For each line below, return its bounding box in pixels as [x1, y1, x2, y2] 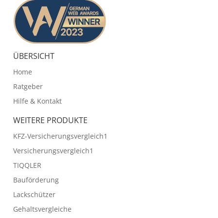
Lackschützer [13, 190, 55, 200]
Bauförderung [13, 175, 59, 185]
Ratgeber [13, 82, 43, 91]
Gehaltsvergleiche [13, 204, 72, 214]
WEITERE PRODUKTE [13, 115, 88, 126]
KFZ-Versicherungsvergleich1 [13, 131, 108, 141]
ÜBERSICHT [13, 51, 54, 62]
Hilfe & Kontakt [13, 96, 62, 106]
